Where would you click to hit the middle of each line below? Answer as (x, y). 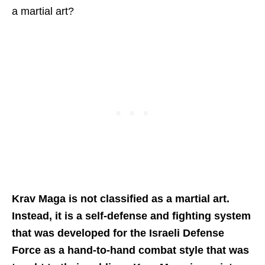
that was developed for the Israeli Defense (118, 233)
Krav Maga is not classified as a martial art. (121, 198)
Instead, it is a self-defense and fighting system (131, 216)
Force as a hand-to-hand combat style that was (130, 250)
